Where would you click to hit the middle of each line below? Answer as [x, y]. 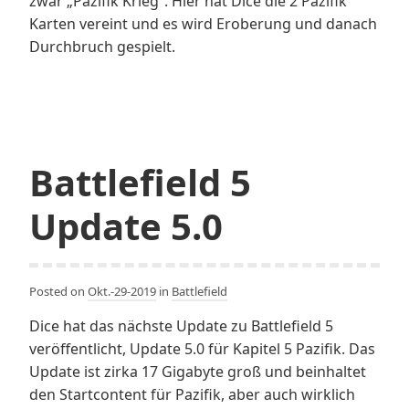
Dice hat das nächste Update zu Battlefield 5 [181, 325]
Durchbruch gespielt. [102, 46]
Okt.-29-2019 [122, 291]
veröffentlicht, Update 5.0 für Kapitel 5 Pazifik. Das [202, 348]
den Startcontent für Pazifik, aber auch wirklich [192, 394]
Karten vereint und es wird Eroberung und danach [203, 23]
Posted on [58, 291]
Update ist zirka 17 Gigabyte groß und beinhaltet [198, 371]
